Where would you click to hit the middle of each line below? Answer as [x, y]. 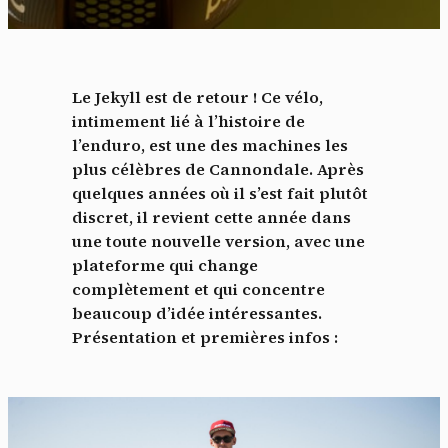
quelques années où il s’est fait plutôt [220, 193]
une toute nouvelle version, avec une [218, 241]
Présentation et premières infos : [205, 337]
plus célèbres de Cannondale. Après [218, 169]
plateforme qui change [165, 265]
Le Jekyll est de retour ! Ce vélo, [197, 97]
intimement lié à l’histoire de [188, 121]
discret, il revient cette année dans [211, 217]
